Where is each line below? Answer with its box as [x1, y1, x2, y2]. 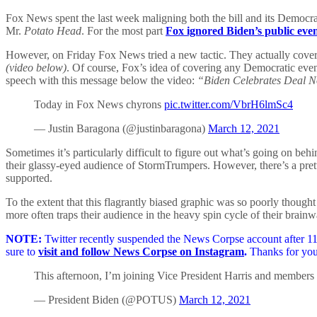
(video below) [6, 62, 67, 74]
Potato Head [24, 25, 81, 38]
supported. [6, 172, 52, 185]
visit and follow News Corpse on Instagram [38, 246, 244, 258]
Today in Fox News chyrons [34, 98, 164, 111]
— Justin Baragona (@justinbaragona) [34, 122, 208, 135]
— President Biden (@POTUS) [34, 294, 179, 306]
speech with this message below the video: [6, 74, 197, 87]
